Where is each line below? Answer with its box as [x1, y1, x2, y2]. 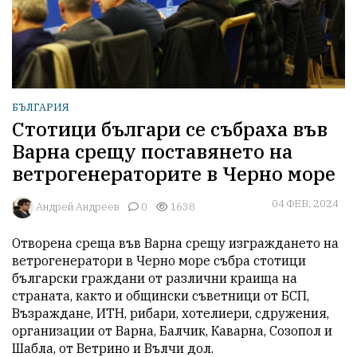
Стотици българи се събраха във [12, 116, 328, 143]
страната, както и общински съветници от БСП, [12, 288, 309, 304]
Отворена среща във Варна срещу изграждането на [12, 235, 339, 252]
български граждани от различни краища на [12, 270, 297, 287]
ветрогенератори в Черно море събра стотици [12, 253, 306, 269]
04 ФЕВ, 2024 [272, 197, 339, 211]
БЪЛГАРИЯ [12, 100, 69, 115]
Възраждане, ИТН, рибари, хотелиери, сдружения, [12, 305, 329, 322]
